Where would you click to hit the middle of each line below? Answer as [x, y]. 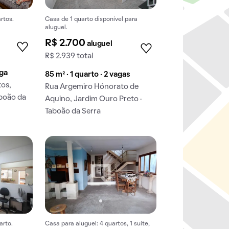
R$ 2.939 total [69, 56]
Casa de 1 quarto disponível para [91, 20]
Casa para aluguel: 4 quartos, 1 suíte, [98, 224]
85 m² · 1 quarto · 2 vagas [88, 75]
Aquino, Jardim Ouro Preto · [94, 99]
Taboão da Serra [73, 112]
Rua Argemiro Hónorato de [92, 87]
